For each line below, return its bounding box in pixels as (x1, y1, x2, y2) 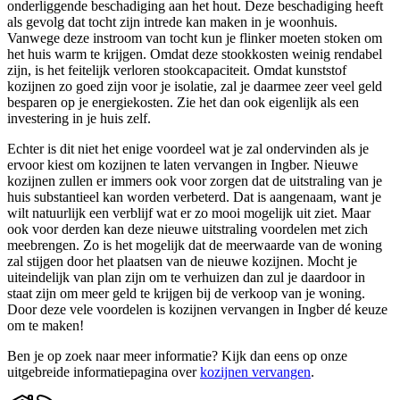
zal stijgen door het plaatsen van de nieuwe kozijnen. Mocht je (7, 254, 357, 270)
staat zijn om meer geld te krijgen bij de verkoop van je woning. (7, 286, 365, 302)
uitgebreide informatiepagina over (7, 364, 200, 380)
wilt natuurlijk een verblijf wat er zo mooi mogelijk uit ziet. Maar (7, 205, 371, 221)
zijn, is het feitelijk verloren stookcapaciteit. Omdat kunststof (7, 62, 346, 79)
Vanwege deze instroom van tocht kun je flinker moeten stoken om (7, 30, 382, 46)
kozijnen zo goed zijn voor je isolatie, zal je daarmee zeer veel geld (7, 79, 382, 95)
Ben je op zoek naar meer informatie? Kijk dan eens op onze (7, 348, 347, 364)
